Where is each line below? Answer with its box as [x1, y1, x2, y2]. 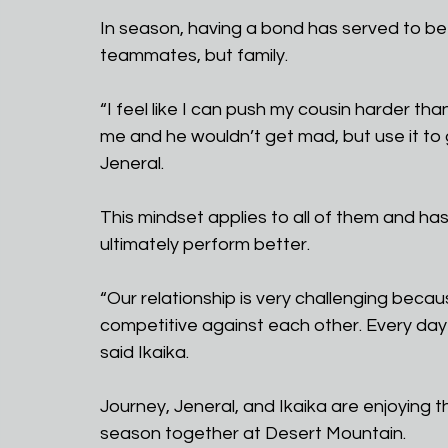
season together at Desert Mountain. [100, 424, 410, 444]
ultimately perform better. [100, 235, 310, 255]
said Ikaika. [100, 343, 189, 363]
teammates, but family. [100, 46, 288, 66]
